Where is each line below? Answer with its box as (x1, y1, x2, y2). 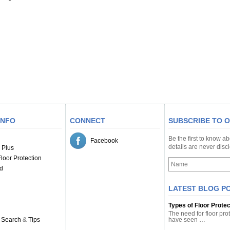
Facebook (90, 137, 118, 144)
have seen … (168, 216, 205, 223)
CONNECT (70, 117, 105, 125)
